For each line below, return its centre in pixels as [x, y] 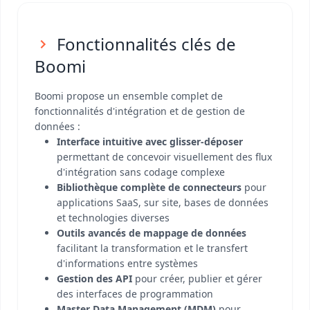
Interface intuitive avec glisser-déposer [150, 142]
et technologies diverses [113, 218]
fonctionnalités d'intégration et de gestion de [140, 111]
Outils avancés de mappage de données [152, 233]
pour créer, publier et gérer [197, 279]
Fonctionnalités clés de [146, 44]
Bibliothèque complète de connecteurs [149, 187]
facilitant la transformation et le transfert [152, 248]
